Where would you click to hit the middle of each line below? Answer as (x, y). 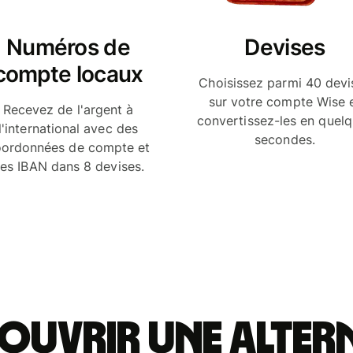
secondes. (285, 139)
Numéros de (68, 47)
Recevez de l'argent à (68, 109)
